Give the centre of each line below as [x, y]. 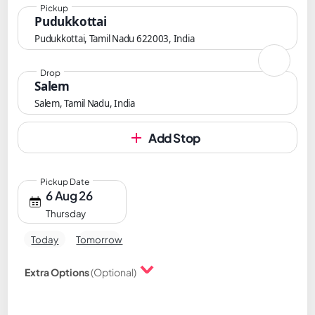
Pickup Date [65, 182]
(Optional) [114, 272]
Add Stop [174, 138]
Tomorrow [99, 239]
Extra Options [58, 272]
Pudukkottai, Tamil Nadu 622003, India [115, 39]
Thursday [66, 213]
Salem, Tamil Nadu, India [85, 103]
